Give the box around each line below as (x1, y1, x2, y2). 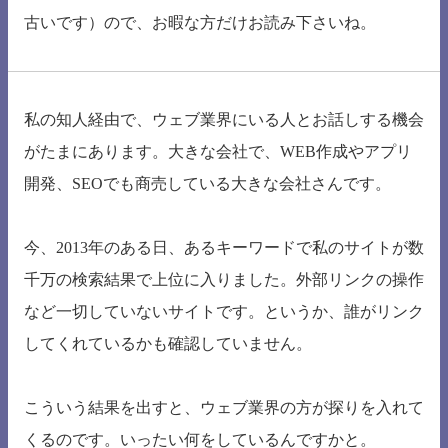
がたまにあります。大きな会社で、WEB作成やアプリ (24, 143, 412, 161)
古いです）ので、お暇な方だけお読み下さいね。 (24, 14, 376, 32)
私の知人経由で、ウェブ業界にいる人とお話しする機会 (24, 111, 424, 129)
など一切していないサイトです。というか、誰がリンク (24, 303, 424, 321)
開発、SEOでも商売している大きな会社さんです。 (24, 175, 391, 193)
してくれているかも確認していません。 (24, 335, 312, 353)
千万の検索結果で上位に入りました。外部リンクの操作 (24, 271, 424, 289)
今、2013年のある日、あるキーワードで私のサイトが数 (24, 239, 424, 257)
